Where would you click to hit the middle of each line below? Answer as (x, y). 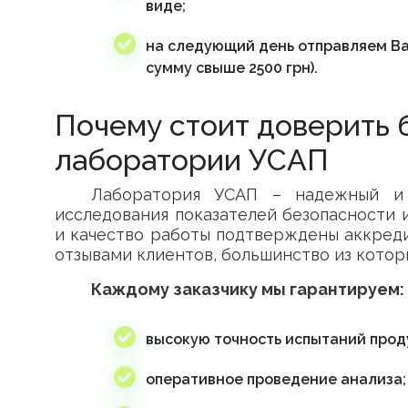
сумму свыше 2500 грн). (232, 68)
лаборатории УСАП (192, 160)
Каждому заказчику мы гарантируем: (248, 289)
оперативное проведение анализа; (276, 379)
